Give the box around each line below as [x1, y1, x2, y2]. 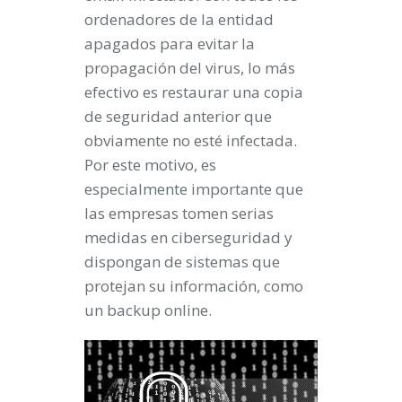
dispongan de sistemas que [84, 251, 280, 272]
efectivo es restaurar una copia [84, 82, 303, 102]
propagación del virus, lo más [84, 57, 295, 78]
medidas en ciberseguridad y [84, 227, 293, 248]
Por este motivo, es [84, 154, 216, 175]
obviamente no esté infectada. [84, 130, 297, 151]
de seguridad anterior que [84, 106, 272, 127]
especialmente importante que [84, 179, 303, 199]
